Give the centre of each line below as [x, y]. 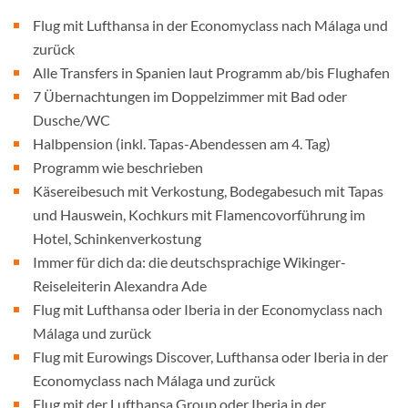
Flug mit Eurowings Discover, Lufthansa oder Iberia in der [210, 357]
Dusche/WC [71, 120]
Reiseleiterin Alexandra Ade [120, 286]
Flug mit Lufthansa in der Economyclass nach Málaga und [210, 25]
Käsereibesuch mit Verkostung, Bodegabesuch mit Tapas [208, 191]
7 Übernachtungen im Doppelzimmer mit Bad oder [190, 96]
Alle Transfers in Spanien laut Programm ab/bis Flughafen [211, 72]
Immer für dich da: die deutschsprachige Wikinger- [189, 262]
